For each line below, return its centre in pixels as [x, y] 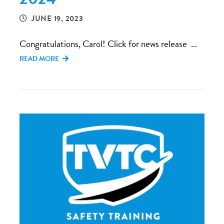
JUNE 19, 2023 [57, 18]
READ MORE [40, 59]
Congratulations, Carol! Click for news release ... [108, 44]
